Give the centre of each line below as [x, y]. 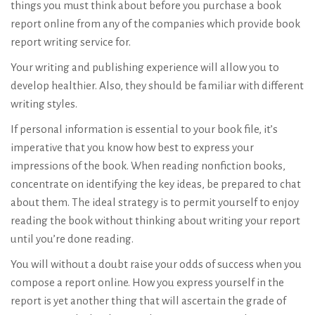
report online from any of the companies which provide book [155, 24]
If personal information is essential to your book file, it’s [144, 129]
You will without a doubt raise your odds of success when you [156, 264]
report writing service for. [71, 42]
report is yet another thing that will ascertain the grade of [148, 301]
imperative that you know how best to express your [132, 147]
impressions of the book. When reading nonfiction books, [148, 166]
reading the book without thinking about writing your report [155, 220]
